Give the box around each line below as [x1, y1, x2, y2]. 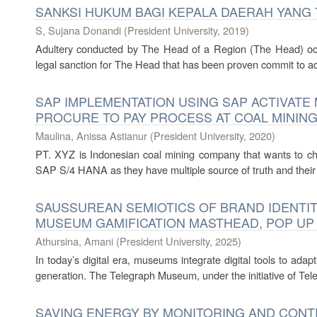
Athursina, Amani [35, 234, 113, 248]
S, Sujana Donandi [35, 23, 121, 38]
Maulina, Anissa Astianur [35, 128, 147, 143]
